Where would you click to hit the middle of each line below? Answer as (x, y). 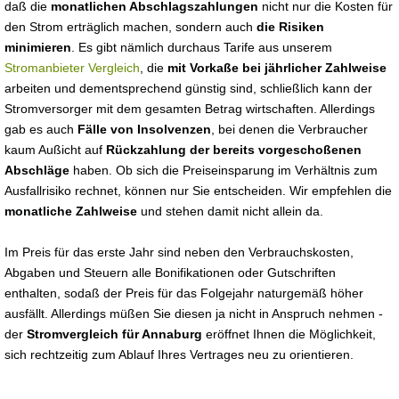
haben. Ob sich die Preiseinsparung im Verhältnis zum (224, 170)
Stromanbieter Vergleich (72, 68)
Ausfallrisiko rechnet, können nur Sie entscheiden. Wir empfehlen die (198, 191)
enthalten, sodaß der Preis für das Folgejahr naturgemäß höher (184, 293)
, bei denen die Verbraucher (289, 129)
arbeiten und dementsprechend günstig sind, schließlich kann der (188, 88)
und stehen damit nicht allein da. (230, 211)
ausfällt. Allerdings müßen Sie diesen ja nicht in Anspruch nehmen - (194, 313)
